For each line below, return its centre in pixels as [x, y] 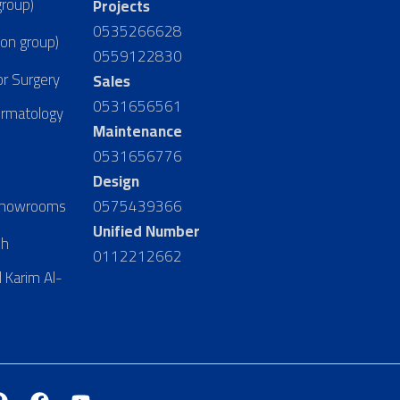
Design [117, 182]
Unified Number [147, 232]
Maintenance [138, 132]
